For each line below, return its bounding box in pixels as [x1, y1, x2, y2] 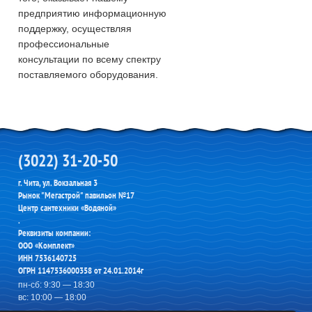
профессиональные [18, 38, 109, 49]
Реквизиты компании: [18, 227, 91, 239]
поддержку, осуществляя [18, 23, 132, 34]
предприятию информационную [18, 8, 166, 19]
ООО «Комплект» [18, 240, 75, 251]
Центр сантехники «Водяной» [18, 202, 116, 214]
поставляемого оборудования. [18, 69, 158, 80]
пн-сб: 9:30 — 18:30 [18, 280, 95, 290]
